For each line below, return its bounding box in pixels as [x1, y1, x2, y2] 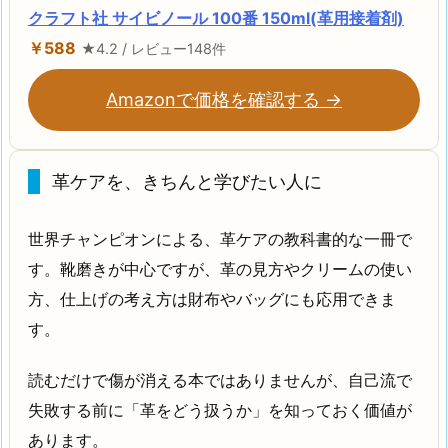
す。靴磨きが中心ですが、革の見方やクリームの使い [28, 259, 412, 280]
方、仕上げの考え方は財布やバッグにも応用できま [28, 289, 396, 310]
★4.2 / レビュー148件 [81, 40, 226, 58]
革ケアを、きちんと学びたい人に [52, 171, 322, 193]
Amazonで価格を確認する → [106, 89, 342, 111]
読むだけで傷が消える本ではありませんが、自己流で [28, 370, 412, 391]
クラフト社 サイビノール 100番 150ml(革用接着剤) [28, 8, 404, 29]
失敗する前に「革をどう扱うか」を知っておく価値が [28, 400, 412, 421]
